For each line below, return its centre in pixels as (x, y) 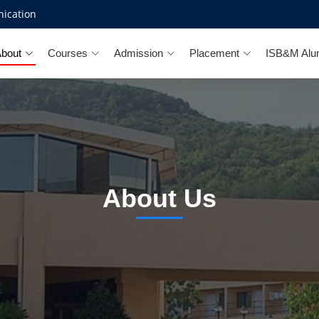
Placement (214, 53)
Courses (68, 53)
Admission (138, 53)
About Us (159, 198)
